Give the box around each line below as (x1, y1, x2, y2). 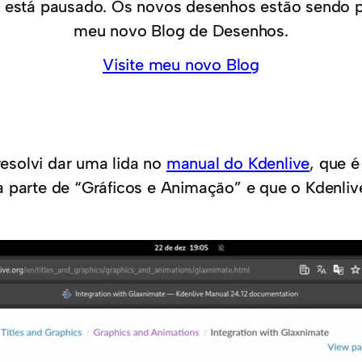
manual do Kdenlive (166, 154, 310, 174)
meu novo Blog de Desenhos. (74, 21, 288, 40)
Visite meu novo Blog (103, 55, 259, 74)
